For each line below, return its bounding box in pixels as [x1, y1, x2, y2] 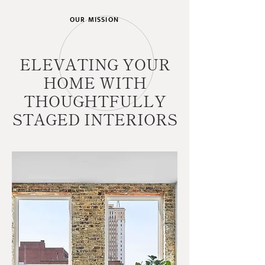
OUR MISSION [69, 13, 119, 25]
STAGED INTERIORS [12, 107, 177, 130]
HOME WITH [43, 70, 147, 93]
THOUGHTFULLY [23, 89, 166, 111]
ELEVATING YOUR [19, 52, 170, 75]
